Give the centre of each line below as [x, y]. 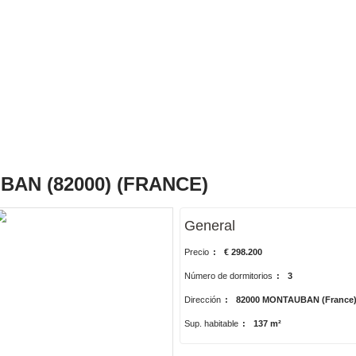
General [209, 226]
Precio [196, 252]
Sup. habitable [211, 323]
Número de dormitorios [228, 276]
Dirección [202, 300]
